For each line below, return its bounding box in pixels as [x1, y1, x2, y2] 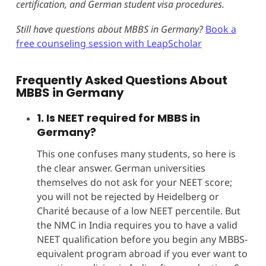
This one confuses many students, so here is [36, 147, 236, 160]
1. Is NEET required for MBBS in [36, 110, 200, 125]
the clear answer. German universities [36, 161, 205, 175]
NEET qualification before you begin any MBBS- [36, 232, 248, 246]
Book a [205, 22, 236, 36]
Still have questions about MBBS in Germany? [15, 22, 205, 36]
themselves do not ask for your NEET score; [36, 175, 232, 189]
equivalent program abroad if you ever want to [36, 246, 248, 260]
